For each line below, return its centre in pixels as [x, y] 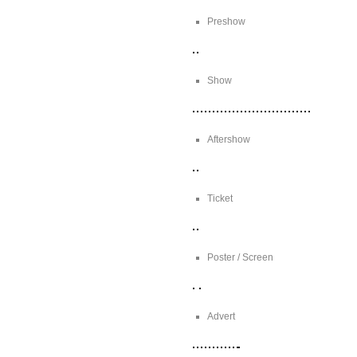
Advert [221, 316]
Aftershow [229, 139]
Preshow [226, 21]
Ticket [220, 198]
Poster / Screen [240, 257]
